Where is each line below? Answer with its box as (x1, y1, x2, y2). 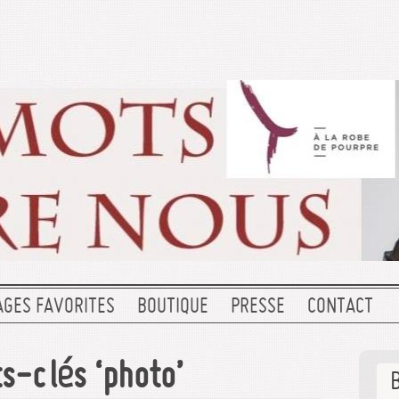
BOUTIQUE (137, 297, 208, 317)
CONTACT (307, 297, 373, 317)
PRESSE (231, 297, 285, 317)
